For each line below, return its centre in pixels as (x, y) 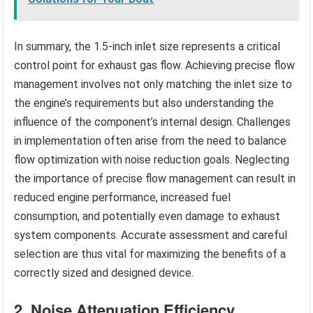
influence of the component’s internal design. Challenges (153, 122)
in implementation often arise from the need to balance (151, 140)
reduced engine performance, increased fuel (123, 197)
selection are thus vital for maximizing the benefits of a (150, 254)
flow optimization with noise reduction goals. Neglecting (152, 159)
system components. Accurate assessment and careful (151, 235)
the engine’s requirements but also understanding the (144, 103)
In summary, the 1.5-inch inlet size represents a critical (147, 46)
